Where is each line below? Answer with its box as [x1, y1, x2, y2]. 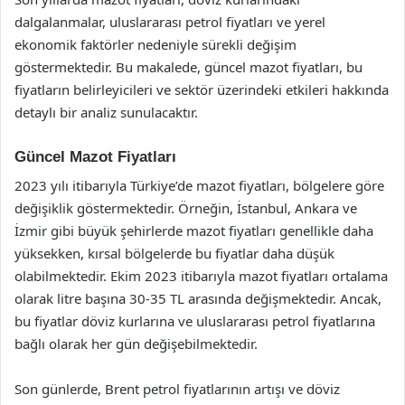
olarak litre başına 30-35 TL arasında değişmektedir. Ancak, [14, 289, 381, 307]
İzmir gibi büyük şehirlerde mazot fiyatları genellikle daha [14, 221, 373, 240]
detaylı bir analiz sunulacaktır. [14, 102, 198, 121]
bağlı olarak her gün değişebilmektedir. [14, 334, 258, 353]
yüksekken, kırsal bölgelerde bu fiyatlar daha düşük [14, 244, 334, 262]
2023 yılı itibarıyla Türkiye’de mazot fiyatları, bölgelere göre [14, 176, 384, 194]
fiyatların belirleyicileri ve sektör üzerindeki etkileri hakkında [14, 80, 389, 99]
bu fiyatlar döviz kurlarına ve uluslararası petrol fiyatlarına [14, 312, 375, 330]
